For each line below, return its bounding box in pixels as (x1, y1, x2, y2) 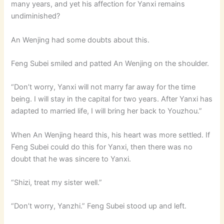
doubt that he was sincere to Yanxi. (11, 154, 131, 163)
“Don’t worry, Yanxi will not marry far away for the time (11, 82, 196, 92)
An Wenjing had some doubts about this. (11, 35, 150, 44)
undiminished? (11, 11, 60, 21)
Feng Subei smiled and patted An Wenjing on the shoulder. (11, 58, 209, 68)
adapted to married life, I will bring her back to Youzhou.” (11, 106, 202, 116)
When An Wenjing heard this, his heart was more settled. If (11, 130, 210, 139)
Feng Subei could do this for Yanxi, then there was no (11, 142, 193, 151)
